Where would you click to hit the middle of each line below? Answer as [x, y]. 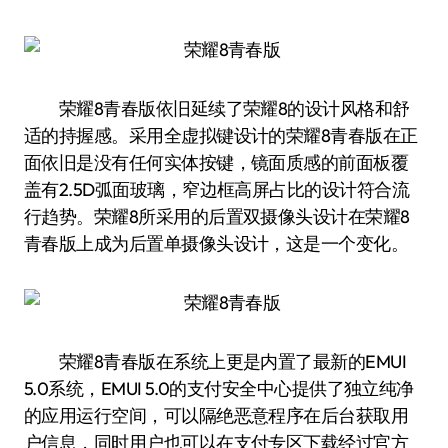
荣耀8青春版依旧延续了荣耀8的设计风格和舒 [217, 108]
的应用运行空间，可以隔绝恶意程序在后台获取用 [216, 415]
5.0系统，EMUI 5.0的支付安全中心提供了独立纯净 [219, 388]
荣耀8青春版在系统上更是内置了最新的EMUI [215, 361]
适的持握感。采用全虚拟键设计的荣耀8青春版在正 [221, 135]
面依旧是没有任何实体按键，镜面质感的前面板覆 [216, 162]
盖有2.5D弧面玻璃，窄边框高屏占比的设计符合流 [217, 189]
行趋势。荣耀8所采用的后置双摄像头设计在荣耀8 [217, 216]
